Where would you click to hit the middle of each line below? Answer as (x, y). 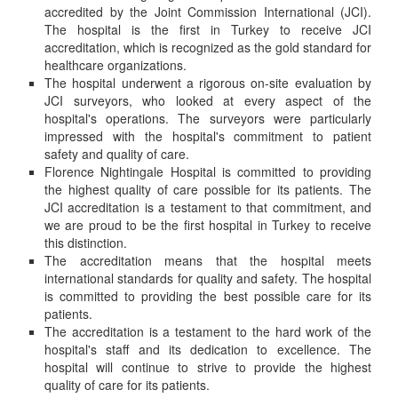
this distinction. (86, 243)
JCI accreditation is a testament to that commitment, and (208, 207)
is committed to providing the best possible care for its (208, 296)
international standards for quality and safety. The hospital (208, 278)
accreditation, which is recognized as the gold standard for (208, 47)
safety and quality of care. (117, 154)
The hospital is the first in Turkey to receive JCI (208, 29)
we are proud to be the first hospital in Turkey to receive (208, 225)
